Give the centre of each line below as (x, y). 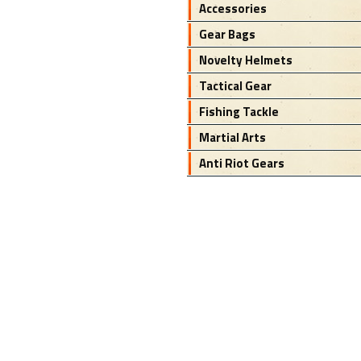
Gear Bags (227, 34)
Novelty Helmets (245, 60)
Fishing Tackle (239, 112)
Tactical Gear (235, 86)
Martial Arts (232, 137)
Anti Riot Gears (241, 163)
